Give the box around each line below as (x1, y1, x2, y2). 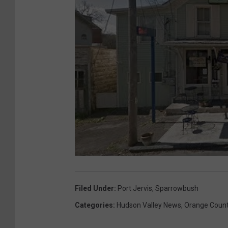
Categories (75, 201, 113, 209)
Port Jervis (118, 184, 152, 192)
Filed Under (75, 184, 114, 192)
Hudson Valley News (117, 201, 181, 209)
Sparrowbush (155, 184, 198, 192)
